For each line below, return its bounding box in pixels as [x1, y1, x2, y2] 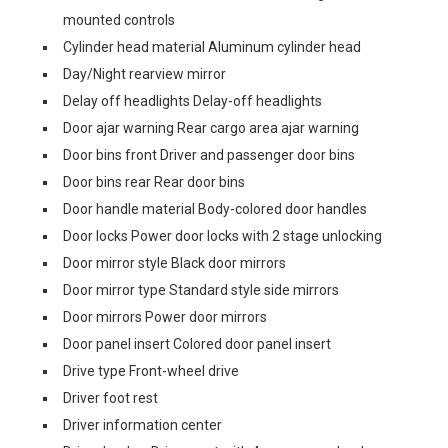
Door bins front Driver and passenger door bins [63, 147, 355, 163]
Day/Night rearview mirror [63, 66, 226, 82]
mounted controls [63, 12, 175, 28]
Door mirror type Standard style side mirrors [63, 282, 339, 298]
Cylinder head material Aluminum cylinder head [63, 39, 361, 55]
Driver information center [63, 417, 222, 433]
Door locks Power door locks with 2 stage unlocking [63, 228, 382, 244]
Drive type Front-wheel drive [63, 363, 239, 379]
